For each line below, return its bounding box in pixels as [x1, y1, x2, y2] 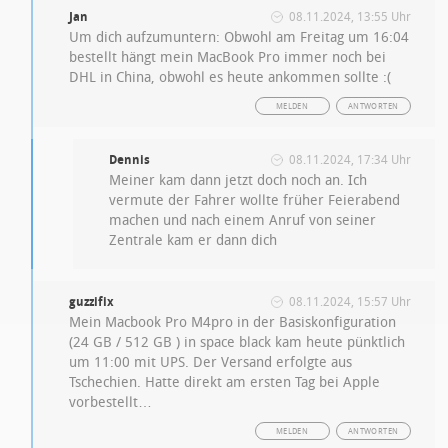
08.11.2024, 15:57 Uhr [288, 294, 411, 309]
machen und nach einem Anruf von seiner [109, 211, 377, 229]
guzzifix [69, 294, 115, 309]
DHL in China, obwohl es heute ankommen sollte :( [69, 68, 392, 86]
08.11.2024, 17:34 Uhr [288, 152, 411, 167]
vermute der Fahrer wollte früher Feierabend [109, 191, 401, 209]
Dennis [109, 152, 151, 167]
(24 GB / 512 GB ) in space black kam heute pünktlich [69, 333, 406, 351]
